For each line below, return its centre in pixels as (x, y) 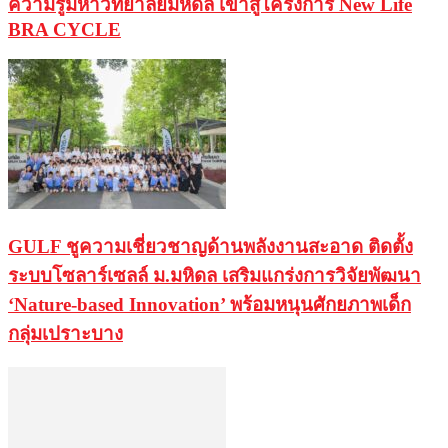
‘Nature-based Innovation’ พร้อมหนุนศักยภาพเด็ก (209, 304)
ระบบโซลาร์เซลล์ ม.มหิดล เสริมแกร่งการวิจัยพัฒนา (214, 275)
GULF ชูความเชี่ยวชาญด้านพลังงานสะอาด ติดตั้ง (210, 246)
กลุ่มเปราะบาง (65, 333)
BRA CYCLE (64, 29)
